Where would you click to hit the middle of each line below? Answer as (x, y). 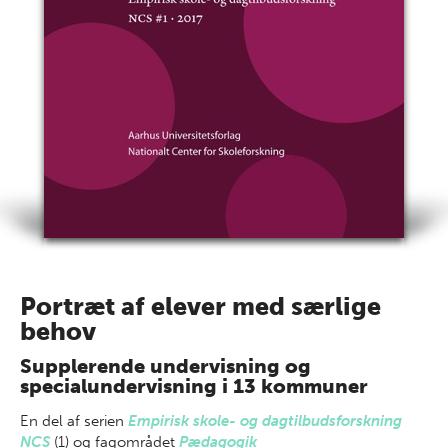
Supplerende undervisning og (165, 366)
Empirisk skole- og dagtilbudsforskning (265, 421)
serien (106, 421)
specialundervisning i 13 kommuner (194, 386)
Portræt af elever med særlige (200, 306)
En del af (52, 421)
